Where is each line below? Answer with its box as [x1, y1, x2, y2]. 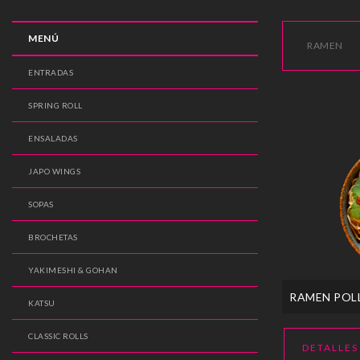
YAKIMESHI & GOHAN [28, 265, 118, 276]
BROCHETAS [28, 232, 78, 243]
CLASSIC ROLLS [28, 331, 88, 342]
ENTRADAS [28, 67, 73, 78]
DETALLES [302, 341, 358, 354]
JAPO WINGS [28, 166, 80, 177]
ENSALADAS [28, 133, 78, 144]
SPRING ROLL [28, 100, 83, 111]
